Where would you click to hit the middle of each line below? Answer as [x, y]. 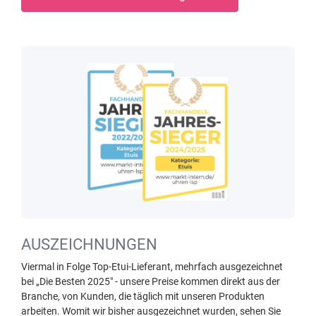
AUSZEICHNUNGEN [89, 245]
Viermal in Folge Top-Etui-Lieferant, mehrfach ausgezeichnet [152, 267]
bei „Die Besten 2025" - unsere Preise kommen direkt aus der [151, 282]
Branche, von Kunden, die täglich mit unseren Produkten [143, 297]
